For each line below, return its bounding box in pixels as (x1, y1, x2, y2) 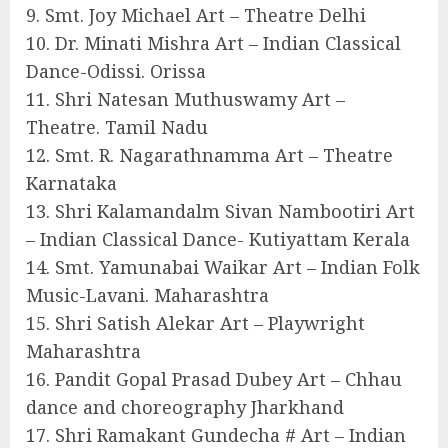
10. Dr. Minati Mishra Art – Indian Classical (26, 31, 401, 56)
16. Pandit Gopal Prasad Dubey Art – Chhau (26, 367, 402, 392)
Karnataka (26, 171, 117, 196)
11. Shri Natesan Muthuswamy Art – (26, 87, 345, 112)
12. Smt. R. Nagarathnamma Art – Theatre (26, 143, 393, 168)
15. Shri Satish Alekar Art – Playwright (26, 311, 365, 336)
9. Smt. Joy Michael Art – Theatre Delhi (26, 3, 366, 28)
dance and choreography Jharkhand (26, 395, 344, 420)
